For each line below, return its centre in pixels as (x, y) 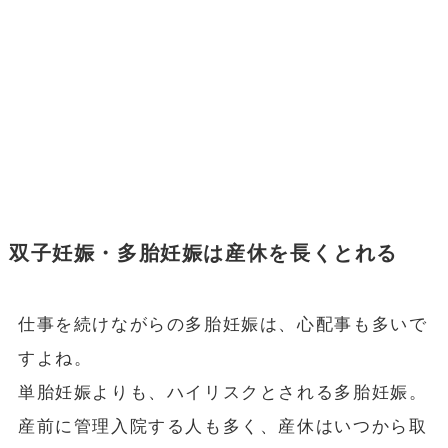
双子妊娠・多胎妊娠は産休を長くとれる (203, 252)
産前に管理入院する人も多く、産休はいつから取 (222, 426)
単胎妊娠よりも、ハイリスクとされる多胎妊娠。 (222, 392)
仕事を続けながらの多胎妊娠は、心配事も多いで (222, 324)
